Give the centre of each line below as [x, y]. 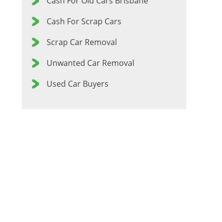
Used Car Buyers [77, 84]
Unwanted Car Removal [90, 63]
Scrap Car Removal [82, 42]
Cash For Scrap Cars [84, 21]
